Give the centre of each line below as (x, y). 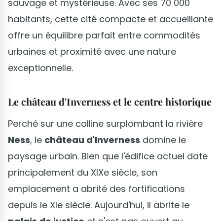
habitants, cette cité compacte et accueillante (110, 19)
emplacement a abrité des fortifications (96, 188)
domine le (163, 140)
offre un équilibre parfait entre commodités (104, 35)
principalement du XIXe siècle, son (83, 172)
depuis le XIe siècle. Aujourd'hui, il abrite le (99, 205)
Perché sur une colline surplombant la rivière (105, 123)
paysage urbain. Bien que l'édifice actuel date (108, 156)
